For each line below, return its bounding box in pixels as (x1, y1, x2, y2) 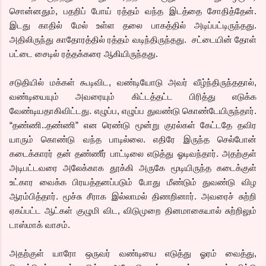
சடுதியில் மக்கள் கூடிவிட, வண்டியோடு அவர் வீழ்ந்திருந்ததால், (9, 77, 256, 87)
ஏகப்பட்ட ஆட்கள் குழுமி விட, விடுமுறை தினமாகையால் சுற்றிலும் (9, 205, 256, 216)
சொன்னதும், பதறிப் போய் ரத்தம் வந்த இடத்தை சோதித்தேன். (9, 5, 256, 16)
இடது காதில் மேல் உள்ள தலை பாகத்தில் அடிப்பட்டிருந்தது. (9, 20, 256, 30)
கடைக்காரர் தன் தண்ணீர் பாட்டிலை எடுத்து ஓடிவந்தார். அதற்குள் (9, 148, 256, 159)
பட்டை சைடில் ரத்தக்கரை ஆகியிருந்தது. (9, 48, 158, 59)
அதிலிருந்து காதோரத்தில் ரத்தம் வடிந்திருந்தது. (9, 34, 186, 45)
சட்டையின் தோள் (191, 34, 256, 45)
